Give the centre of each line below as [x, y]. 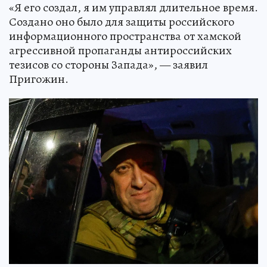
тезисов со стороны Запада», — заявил [108, 64]
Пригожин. [39, 79]
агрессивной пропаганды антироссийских [120, 50]
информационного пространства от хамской [125, 36]
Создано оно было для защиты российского [122, 21]
